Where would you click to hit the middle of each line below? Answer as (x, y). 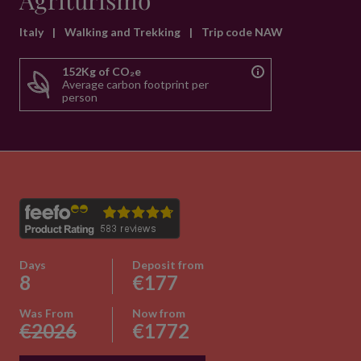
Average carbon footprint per (135, 84)
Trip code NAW (242, 32)
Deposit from (168, 265)
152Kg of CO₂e (102, 71)
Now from (158, 313)
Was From (46, 313)
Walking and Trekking (124, 32)
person (80, 97)
